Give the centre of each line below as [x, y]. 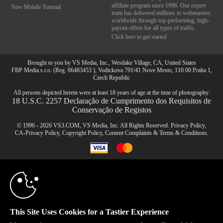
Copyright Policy [82, 133]
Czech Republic [111, 78]
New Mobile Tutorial [36, 7]
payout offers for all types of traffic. [153, 28]
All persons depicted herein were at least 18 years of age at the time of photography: [111, 93]
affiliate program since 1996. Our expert [158, 6]
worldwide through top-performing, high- [160, 21]
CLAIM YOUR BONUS [126, 184]
